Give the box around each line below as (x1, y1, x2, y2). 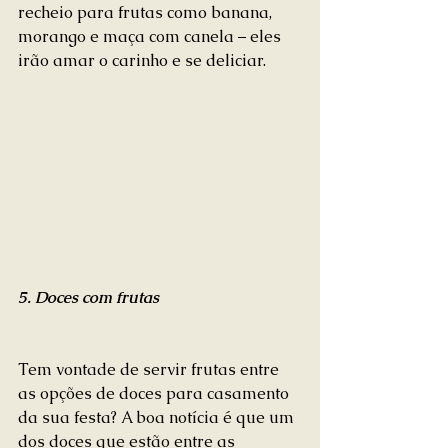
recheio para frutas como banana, (18, 2, 276, 24)
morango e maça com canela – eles (18, 26, 285, 48)
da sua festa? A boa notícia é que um (18, 406, 298, 428)
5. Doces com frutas (18, 286, 159, 308)
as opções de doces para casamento (18, 382, 293, 404)
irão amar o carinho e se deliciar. (18, 50, 266, 72)
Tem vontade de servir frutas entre (18, 358, 283, 380)
